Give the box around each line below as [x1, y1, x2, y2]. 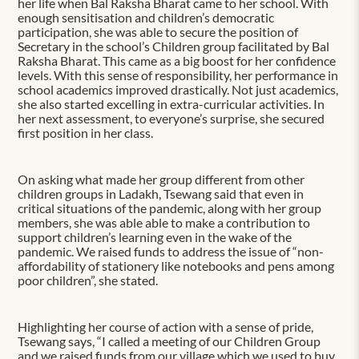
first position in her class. [18, 124, 154, 140]
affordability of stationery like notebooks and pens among [18, 257, 335, 273]
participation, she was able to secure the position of [18, 23, 299, 39]
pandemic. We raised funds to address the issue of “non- [18, 243, 325, 259]
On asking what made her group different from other [18, 171, 305, 187]
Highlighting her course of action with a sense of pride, [18, 318, 314, 334]
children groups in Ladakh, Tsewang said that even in [18, 185, 305, 201]
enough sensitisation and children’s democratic [18, 9, 275, 25]
